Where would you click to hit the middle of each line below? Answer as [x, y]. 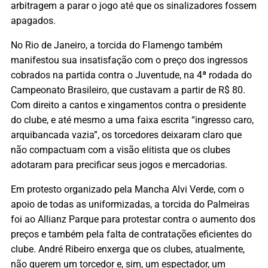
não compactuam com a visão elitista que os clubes [121, 150]
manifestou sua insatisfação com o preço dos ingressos [129, 60]
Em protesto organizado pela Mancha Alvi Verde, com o [127, 189]
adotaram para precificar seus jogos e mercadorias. [119, 165]
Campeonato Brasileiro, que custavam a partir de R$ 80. [128, 90]
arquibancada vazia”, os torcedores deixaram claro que [126, 135]
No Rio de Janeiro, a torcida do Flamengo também [117, 45]
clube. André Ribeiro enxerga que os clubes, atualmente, [128, 249]
